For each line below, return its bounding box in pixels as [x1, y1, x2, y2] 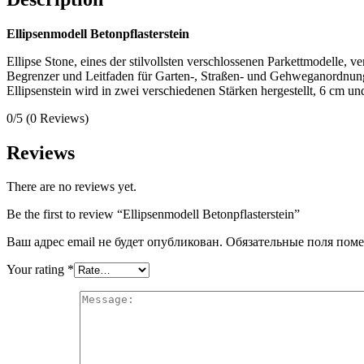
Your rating [6, 262, 67, 277]
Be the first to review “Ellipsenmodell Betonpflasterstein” [6, 207, 300, 222]
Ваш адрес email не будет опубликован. [6, 235, 223, 249]
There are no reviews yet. [6, 180, 136, 194]
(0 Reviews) [26, 110, 89, 125]
